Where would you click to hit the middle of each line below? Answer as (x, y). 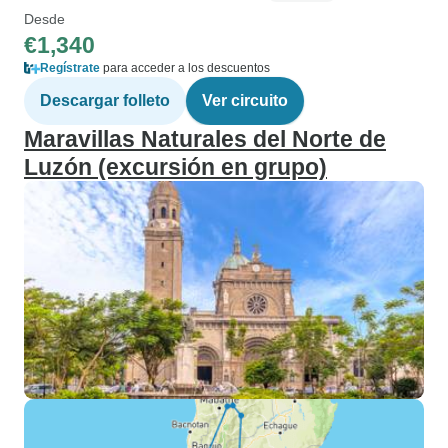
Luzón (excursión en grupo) (175, 167)
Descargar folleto (105, 100)
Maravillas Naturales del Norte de (205, 139)
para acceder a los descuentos (185, 68)
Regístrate (70, 68)
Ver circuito (245, 100)
